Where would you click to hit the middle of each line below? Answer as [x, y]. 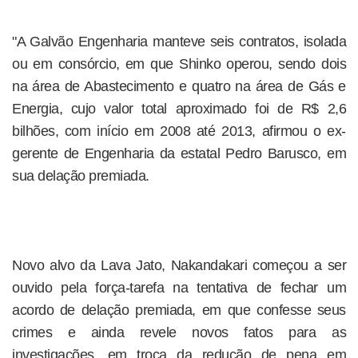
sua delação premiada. [81, 176]
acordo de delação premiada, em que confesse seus [179, 310]
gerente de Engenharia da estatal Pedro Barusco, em [179, 153]
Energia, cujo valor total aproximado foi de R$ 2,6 [179, 109]
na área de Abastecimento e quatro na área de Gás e [179, 86]
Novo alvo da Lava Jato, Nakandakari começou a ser [179, 265]
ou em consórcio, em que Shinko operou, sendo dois [179, 64]
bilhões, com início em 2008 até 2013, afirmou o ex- [179, 131]
